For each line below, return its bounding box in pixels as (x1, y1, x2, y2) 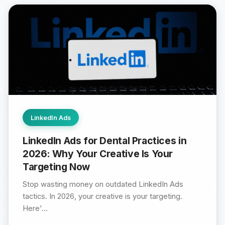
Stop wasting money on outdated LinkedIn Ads (23, 179, 183, 189)
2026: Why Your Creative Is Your (23, 147, 173, 160)
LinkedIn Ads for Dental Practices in (23, 134, 187, 147)
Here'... (23, 203, 48, 213)
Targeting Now (23, 160, 90, 173)
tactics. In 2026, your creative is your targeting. (23, 191, 182, 201)
